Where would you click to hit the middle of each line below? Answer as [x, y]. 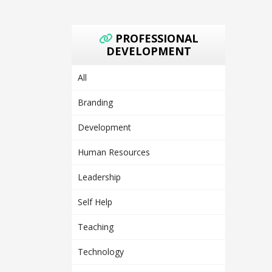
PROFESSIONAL [157, 38]
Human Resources [114, 152]
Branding [95, 102]
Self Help [95, 202]
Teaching [96, 226]
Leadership [99, 177]
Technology [101, 251]
